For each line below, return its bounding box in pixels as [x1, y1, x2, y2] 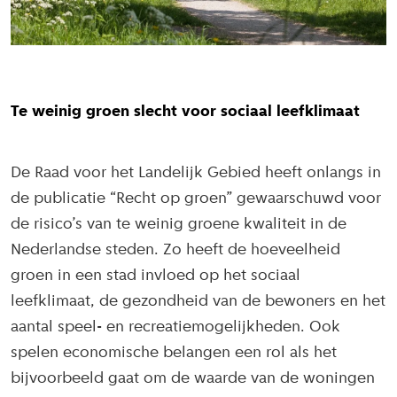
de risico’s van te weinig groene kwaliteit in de [11, 216, 346, 234]
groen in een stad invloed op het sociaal [11, 268, 300, 285]
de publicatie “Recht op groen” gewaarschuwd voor [11, 191, 381, 208]
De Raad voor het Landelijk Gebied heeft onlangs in [11, 165, 381, 183]
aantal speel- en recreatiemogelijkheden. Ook [11, 319, 340, 337]
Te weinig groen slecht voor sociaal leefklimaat [11, 104, 360, 121]
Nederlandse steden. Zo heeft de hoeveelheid [11, 242, 340, 260]
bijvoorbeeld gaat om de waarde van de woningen [11, 370, 375, 388]
